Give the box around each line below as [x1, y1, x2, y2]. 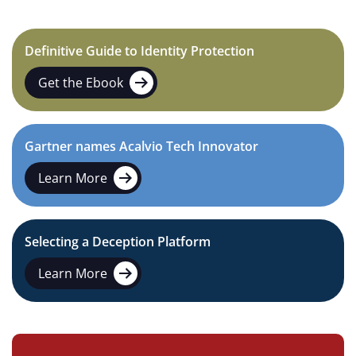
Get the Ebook [38, 74, 123, 92]
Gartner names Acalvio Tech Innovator [25, 137, 258, 156]
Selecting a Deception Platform [25, 233, 211, 251]
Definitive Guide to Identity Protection [25, 42, 254, 60]
